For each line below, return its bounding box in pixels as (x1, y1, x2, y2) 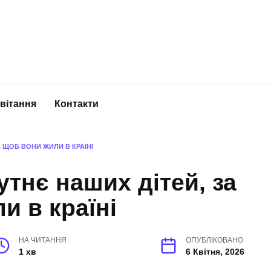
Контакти (54, 98, 99, 109)
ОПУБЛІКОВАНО (186, 237, 243, 244)
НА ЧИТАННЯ (19, 237, 67, 244)
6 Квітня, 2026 (186, 247, 244, 257)
